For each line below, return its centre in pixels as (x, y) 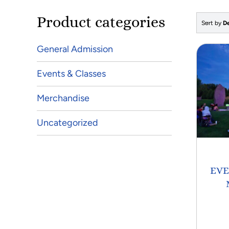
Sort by (212, 23)
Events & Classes (71, 74)
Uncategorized (67, 123)
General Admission (75, 49)
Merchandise (63, 98)
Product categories (101, 22)
